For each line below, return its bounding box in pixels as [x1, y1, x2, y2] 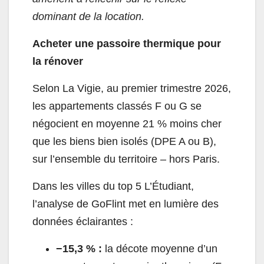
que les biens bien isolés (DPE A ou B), [32, 136, 216, 148]
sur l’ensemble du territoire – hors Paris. [32, 153, 220, 166]
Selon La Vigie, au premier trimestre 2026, [32, 82, 231, 95]
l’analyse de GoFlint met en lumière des [32, 198, 219, 210]
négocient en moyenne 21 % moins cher [32, 118, 222, 130]
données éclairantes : [32, 216, 133, 228]
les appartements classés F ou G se [32, 100, 202, 113]
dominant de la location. [32, 11, 147, 23]
